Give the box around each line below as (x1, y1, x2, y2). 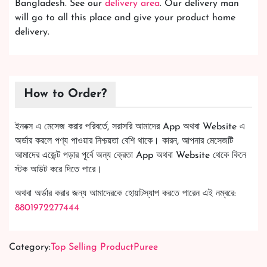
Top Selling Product (51, 243, 133, 253)
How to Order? (24, 88, 107, 101)
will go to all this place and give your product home (15, 13, 235, 23)
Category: (9, 243, 51, 253)
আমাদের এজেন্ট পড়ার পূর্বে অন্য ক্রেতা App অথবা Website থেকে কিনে (15, 151, 246, 161)
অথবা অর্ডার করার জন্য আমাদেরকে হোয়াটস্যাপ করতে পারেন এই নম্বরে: (15, 189, 236, 199)
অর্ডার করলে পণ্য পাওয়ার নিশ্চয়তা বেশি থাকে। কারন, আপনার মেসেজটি (15, 136, 233, 147)
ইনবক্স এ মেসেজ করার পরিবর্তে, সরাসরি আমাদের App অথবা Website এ (15, 122, 245, 132)
